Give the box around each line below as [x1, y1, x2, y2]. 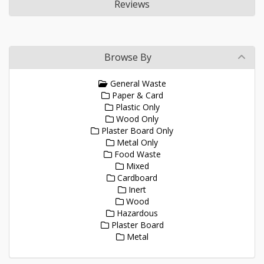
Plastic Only [113, 101, 160, 113]
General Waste [107, 78, 166, 89]
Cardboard [115, 172, 157, 183]
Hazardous [114, 207, 158, 219]
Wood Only [114, 113, 159, 124]
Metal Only [114, 137, 158, 148]
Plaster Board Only [99, 125, 173, 136]
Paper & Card [109, 90, 163, 101]
